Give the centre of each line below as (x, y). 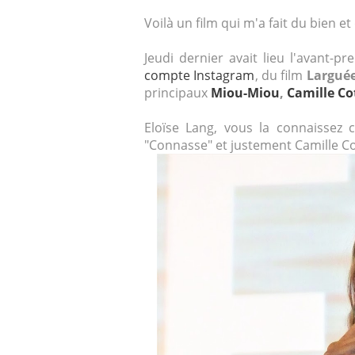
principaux (177, 92)
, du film (281, 75)
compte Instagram (200, 75)
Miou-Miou (245, 92)
